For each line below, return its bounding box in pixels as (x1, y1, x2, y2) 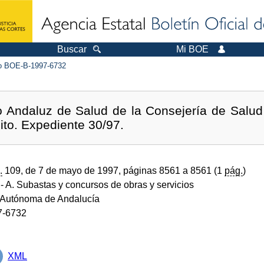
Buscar (57, 44, 87, 54)
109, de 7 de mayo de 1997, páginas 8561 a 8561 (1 (2, 165, 225, 176)
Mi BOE (176, 44, 209, 54)
